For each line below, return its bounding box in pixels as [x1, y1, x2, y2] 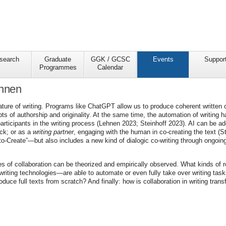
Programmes [39, 64, 77, 72]
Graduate [44, 55, 72, 64]
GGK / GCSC [90, 55, 130, 64]
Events [152, 55, 174, 64]
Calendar [97, 64, 124, 72]
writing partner [33, 128, 74, 136]
